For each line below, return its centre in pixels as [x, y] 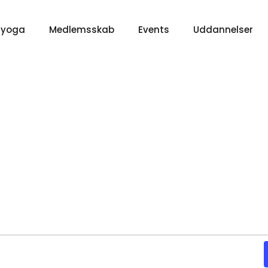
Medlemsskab [82, 30]
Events [154, 30]
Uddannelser [223, 30]
